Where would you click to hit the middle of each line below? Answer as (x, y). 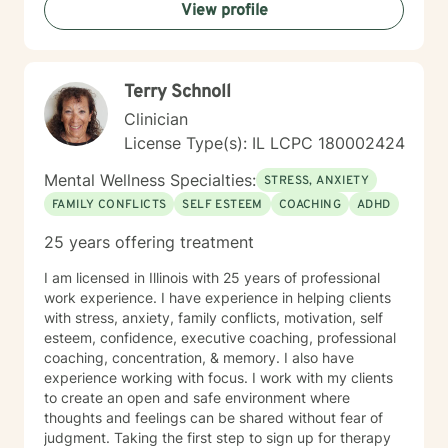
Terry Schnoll (177, 92)
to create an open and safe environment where (197, 397)
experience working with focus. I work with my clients (218, 377)
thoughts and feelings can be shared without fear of (213, 417)
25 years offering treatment (149, 242)
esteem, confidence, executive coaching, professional (220, 337)
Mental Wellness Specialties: (150, 180)
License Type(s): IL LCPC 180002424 (264, 143)
